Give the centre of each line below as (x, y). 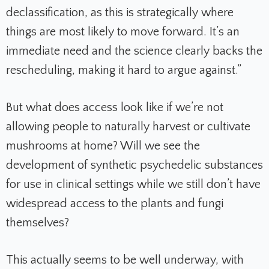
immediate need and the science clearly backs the (134, 51)
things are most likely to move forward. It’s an (123, 32)
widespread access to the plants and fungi (115, 204)
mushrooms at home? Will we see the (103, 146)
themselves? (38, 223)
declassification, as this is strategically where (120, 13)
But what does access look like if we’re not (115, 108)
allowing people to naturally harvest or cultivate (128, 127)
